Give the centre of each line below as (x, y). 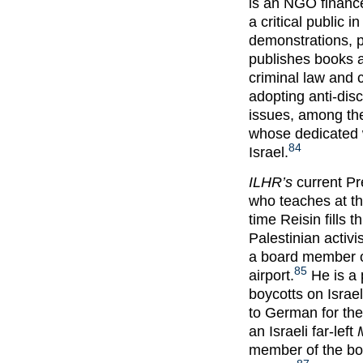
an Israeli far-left (303, 332)
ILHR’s (271, 183)
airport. (271, 276)
